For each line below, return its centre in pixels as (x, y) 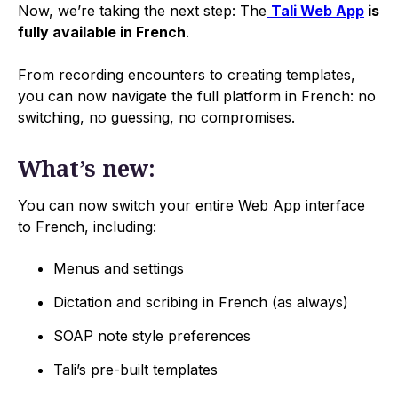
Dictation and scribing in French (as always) (201, 302)
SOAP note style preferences (152, 335)
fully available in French (102, 32)
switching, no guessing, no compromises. (156, 117)
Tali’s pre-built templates (135, 369)
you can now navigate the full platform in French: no (197, 96)
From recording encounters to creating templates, (187, 74)
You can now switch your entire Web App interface (191, 205)
